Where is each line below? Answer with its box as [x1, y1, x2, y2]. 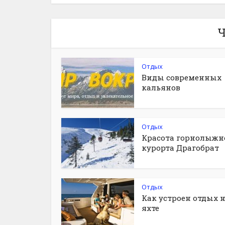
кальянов [142, 82, 180, 92]
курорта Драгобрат [142, 143, 219, 153]
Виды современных [142, 72, 221, 82]
